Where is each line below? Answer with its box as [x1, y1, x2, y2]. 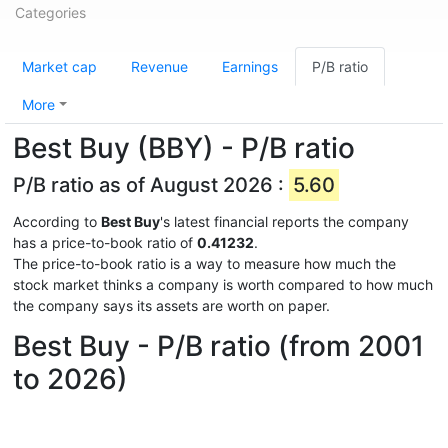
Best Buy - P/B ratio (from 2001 [13, 329, 424, 363]
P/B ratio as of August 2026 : [13, 173, 289, 197]
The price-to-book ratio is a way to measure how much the [13, 255, 396, 272]
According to [13, 213, 101, 230]
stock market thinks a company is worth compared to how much [13, 276, 433, 293]
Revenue [131, 58, 188, 75]
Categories [15, 4, 86, 21]
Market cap [22, 58, 97, 75]
